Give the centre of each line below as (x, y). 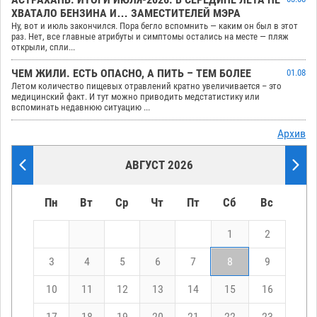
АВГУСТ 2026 (159, 165)
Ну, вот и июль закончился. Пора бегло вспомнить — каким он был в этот (155, 26)
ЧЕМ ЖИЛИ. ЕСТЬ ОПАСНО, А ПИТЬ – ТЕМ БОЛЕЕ (131, 74)
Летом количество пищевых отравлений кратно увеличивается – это (146, 86)
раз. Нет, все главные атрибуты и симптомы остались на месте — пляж (150, 37)
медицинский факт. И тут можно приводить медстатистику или (136, 97)
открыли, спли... (43, 47)
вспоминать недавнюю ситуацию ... (81, 108)
